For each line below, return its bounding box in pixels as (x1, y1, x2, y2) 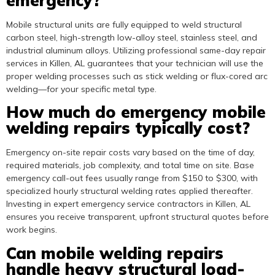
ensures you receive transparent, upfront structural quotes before (6, 211, 269, 223)
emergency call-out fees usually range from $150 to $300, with (6, 172, 258, 184)
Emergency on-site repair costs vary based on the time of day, (6, 147, 255, 158)
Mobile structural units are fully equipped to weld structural (6, 18, 242, 30)
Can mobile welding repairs (6, 242, 223, 263)
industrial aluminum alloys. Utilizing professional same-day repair (6, 44, 266, 56)
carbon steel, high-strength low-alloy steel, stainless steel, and (6, 31, 257, 43)
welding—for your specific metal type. (6, 83, 157, 95)
